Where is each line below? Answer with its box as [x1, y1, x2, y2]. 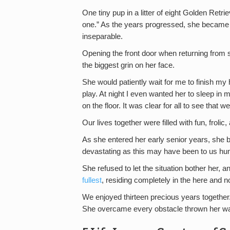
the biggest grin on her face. [82, 61, 175, 69]
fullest [82, 176, 102, 184]
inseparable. [82, 32, 123, 41]
